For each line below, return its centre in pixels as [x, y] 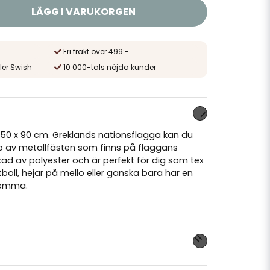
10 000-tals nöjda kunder [109, 67]
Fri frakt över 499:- [96, 52]
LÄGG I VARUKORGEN [84, 12]
